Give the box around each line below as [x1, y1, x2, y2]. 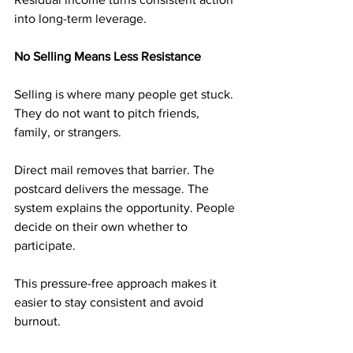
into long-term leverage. [14, 12, 147, 25]
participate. [14, 239, 76, 252]
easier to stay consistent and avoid [14, 295, 206, 309]
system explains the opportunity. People [14, 201, 238, 214]
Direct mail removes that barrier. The [14, 163, 217, 176]
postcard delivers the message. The [14, 182, 212, 195]
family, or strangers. [14, 125, 121, 139]
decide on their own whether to [14, 220, 191, 233]
